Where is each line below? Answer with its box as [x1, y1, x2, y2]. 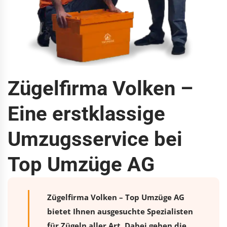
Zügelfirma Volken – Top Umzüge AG [47, 192, 184, 202]
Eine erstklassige [8, 101, 165, 126]
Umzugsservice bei [8, 127, 182, 151]
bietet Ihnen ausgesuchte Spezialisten [47, 206, 193, 216]
